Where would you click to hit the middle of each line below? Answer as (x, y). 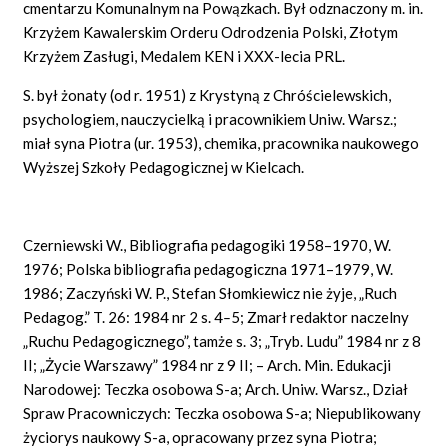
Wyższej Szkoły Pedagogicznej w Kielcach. (164, 166)
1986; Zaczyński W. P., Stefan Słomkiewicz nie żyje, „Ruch (210, 292)
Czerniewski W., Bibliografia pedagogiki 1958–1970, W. (207, 244)
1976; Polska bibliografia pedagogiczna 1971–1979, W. (208, 268)
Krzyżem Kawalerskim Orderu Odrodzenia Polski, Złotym (211, 31)
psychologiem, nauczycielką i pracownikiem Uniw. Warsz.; (210, 118)
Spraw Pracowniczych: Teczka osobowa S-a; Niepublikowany (222, 412)
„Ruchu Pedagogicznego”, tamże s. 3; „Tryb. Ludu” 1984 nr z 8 (222, 340)
